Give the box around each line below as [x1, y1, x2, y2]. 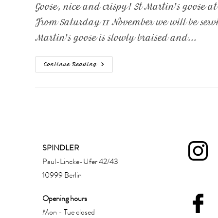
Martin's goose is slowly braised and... [35, 32, 196, 43]
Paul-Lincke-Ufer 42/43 [42, 156, 118, 167]
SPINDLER [42, 142, 79, 154]
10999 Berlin [42, 169, 82, 181]
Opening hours [42, 193, 87, 204]
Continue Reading [43, 61, 97, 68]
